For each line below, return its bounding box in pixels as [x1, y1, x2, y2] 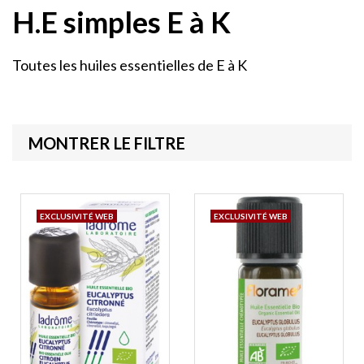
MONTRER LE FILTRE [28, 133, 185, 153]
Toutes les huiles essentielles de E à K [12, 56, 247, 74]
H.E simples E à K [12, 4, 231, 40]
